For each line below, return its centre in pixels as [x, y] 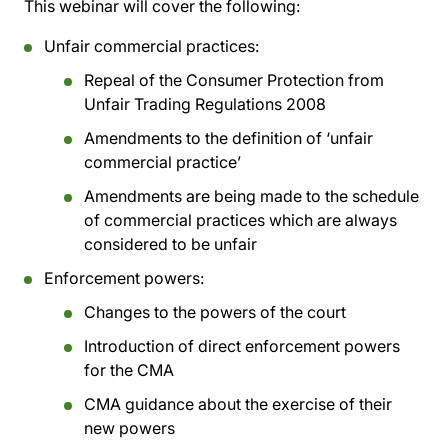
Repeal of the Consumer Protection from [234, 80]
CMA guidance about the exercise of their [238, 404]
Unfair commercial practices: [151, 46]
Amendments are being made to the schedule [251, 196]
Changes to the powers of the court [215, 312]
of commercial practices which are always [240, 220]
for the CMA [129, 370]
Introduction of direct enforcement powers [242, 346]
